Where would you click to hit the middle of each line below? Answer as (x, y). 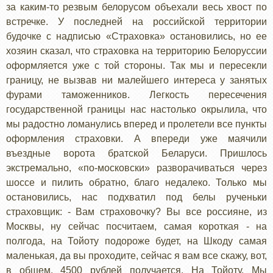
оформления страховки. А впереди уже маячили (136, 138)
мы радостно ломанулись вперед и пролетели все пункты (136, 124)
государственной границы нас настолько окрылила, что (136, 109)
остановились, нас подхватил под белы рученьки (136, 197)
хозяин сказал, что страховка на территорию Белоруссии (136, 51)
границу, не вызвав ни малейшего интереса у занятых (136, 80)
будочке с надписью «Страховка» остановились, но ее (136, 36)
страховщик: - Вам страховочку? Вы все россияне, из (136, 211)
